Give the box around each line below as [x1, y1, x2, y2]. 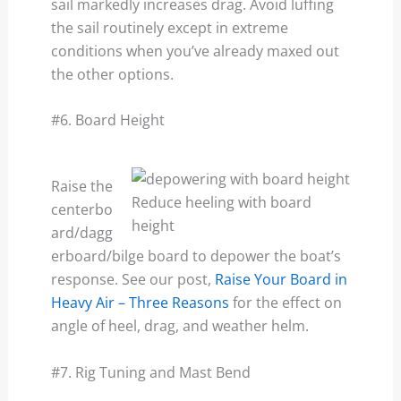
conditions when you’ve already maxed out [50, 40, 339, 61]
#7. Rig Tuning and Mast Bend [50, 362, 251, 382]
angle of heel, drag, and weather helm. [50, 316, 309, 337]
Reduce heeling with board [132, 192, 312, 213]
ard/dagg [50, 223, 113, 243]
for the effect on [228, 293, 342, 313]
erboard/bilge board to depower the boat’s [50, 246, 341, 267]
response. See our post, [50, 269, 215, 290]
